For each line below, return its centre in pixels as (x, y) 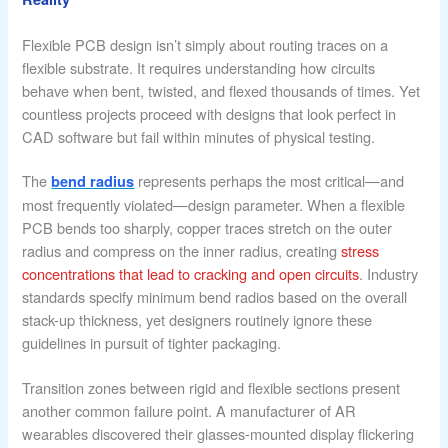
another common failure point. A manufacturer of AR (189, 411)
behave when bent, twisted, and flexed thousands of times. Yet (221, 90)
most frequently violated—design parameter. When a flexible (214, 205)
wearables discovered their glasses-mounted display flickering (218, 434)
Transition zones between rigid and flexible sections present (211, 388)
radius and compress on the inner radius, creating (182, 251)
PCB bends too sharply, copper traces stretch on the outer (207, 228)
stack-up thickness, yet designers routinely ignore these (197, 320)
